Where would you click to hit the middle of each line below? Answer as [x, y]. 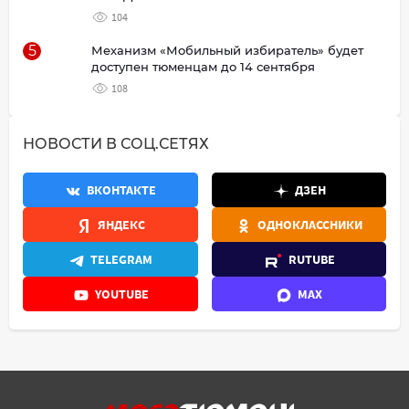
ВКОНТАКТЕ [122, 190]
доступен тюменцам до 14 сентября [203, 67]
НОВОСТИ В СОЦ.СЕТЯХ [116, 144]
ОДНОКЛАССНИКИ [310, 225]
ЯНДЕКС [122, 225]
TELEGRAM [122, 260]
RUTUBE [311, 260]
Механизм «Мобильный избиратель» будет [227, 51]
